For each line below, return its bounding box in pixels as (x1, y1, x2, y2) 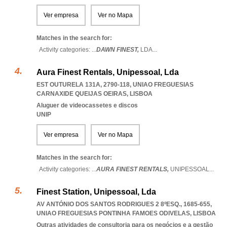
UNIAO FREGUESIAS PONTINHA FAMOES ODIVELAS (36, 210, 190, 217)
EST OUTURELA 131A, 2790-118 (36, 81, 130, 88)
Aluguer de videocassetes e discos (36, 102, 138, 109)
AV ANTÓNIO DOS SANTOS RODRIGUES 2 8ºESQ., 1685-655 (36, 201, 210, 208)
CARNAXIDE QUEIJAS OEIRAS (36, 90, 127, 97)
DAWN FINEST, (96, 46, 140, 53)
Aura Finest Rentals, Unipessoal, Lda (36, 68, 179, 77)
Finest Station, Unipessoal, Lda (36, 187, 156, 196)
